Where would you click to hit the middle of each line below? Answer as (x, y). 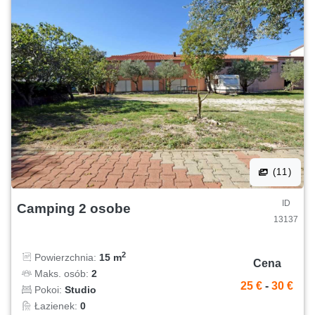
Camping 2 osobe (74, 208)
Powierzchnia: (65, 257)
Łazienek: (56, 306)
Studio (81, 289)
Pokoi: (48, 289)
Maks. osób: (62, 273)
